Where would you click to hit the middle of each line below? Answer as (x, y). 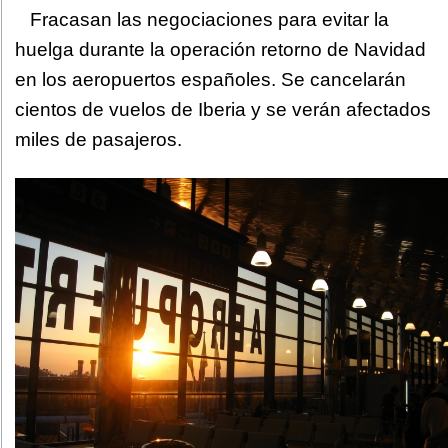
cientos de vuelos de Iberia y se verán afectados (223, 109)
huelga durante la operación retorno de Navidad (220, 49)
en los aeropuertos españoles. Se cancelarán (210, 79)
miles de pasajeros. (98, 139)
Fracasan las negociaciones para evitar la (210, 19)
